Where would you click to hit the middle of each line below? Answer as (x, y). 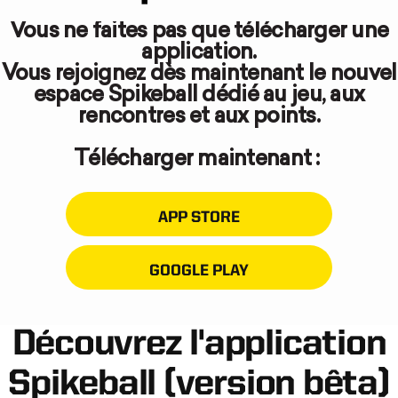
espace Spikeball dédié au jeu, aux (199, 96)
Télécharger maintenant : (199, 160)
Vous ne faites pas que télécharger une (199, 32)
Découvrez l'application (199, 346)
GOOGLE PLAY (199, 271)
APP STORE (199, 218)
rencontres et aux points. (199, 118)
